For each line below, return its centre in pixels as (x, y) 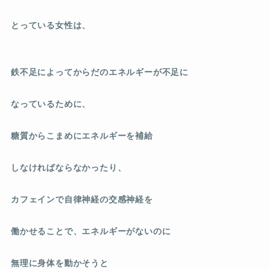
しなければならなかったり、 (68, 167)
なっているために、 (51, 104)
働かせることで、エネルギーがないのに (91, 231)
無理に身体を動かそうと (59, 263)
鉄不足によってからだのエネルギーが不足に (100, 72)
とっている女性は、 (51, 25)
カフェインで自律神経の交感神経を (82, 199)
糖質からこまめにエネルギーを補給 (82, 135)
